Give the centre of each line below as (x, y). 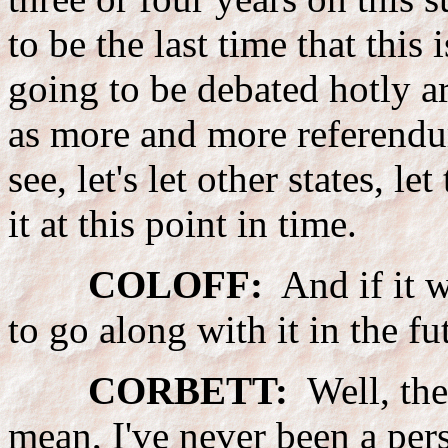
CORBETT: (188, 390)
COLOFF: (175, 284)
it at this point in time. (182, 223)
